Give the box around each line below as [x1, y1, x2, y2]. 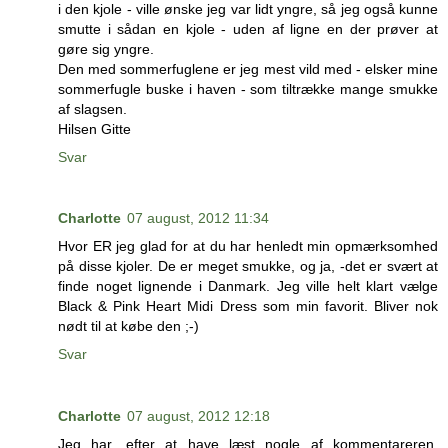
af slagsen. [58, 100, 127, 117]
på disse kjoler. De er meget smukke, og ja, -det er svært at [58, 258, 438, 275]
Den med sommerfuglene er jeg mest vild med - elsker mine [58, 60, 438, 77]
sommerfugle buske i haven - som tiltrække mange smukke [58, 80, 438, 97]
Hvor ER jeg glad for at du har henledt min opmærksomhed [58, 238, 438, 255]
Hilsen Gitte [58, 120, 131, 137]
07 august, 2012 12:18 [127, 408, 270, 425]
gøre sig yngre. [58, 40, 154, 57]
